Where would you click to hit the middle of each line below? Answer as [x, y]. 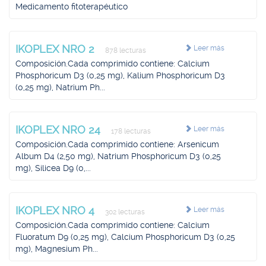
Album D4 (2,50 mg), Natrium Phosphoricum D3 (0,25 [118, 156]
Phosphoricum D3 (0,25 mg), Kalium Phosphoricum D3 [120, 75]
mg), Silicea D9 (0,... [53, 168]
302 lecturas [124, 212]
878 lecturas [125, 50]
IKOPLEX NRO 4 [56, 210]
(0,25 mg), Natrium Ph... [60, 87]
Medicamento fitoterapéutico [72, 7]
